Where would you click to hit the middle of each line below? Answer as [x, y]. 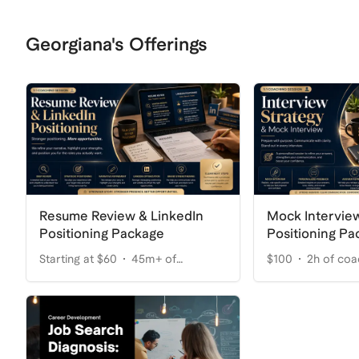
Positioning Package [102, 233]
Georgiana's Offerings [117, 44]
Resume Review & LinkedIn [121, 216]
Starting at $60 [78, 258]
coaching [63, 278]
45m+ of [154, 258]
